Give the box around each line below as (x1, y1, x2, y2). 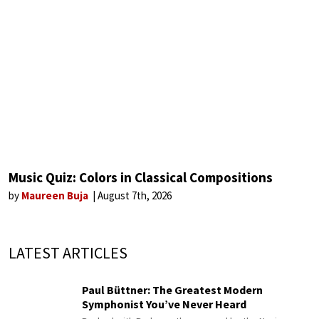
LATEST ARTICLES (9, 242, 127, 263)
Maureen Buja (21, 188, 90, 202)
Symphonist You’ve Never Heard (82, 297, 246, 312)
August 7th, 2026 (98, 188, 172, 202)
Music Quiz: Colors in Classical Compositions (9, 168, 273, 186)
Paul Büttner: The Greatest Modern (82, 283, 263, 298)
